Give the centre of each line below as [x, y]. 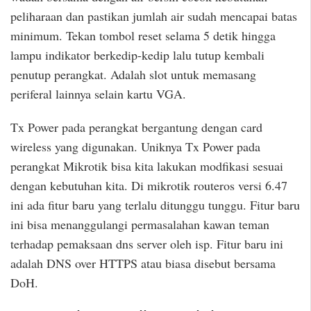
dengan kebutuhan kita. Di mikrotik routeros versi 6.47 [149, 186]
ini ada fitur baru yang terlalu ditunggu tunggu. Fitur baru [155, 205]
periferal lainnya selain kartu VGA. [98, 93]
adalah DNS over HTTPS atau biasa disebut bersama [143, 263]
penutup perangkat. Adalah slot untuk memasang [133, 74]
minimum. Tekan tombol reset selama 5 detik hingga [143, 35]
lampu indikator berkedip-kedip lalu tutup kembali [137, 54]
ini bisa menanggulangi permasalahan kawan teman [140, 225]
